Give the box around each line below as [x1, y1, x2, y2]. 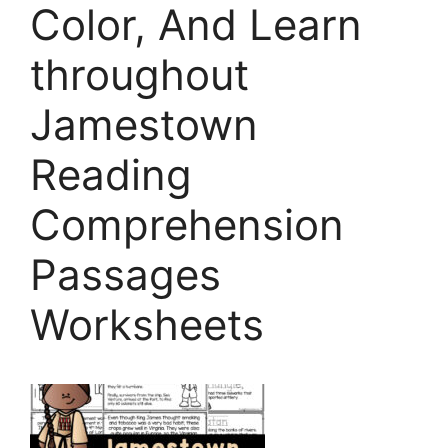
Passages [30, 249, 221, 301]
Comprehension [30, 199, 344, 251]
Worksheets [30, 299, 264, 351]
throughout [30, 49, 249, 101]
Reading [30, 149, 192, 201]
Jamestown [30, 99, 258, 151]
